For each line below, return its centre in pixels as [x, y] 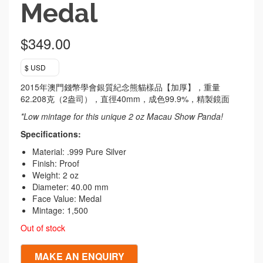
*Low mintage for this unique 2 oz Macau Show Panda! [122, 116]
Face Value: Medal [67, 198]
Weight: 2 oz [55, 175]
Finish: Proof [56, 163]
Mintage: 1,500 [60, 210]
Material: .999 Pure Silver [79, 151]
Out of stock [43, 228]
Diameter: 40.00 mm [70, 187]
